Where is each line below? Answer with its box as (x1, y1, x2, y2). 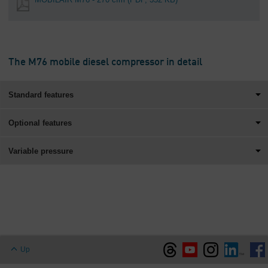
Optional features (8, 118, 72, 127)
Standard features (8, 90, 74, 99)
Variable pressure (8, 147, 73, 156)
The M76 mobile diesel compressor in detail (8, 57, 202, 68)
